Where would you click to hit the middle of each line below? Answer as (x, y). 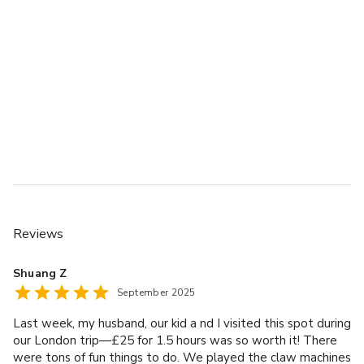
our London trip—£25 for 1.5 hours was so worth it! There (175, 340)
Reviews (39, 234)
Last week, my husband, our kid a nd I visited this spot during (182, 323)
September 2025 (156, 292)
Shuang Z (40, 273)
